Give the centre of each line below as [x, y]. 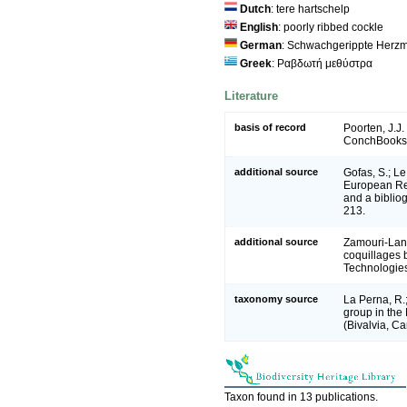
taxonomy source [276, 299]
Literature [251, 95]
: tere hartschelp [310, 9]
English [259, 27]
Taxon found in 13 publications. [301, 397]
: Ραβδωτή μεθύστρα [322, 63]
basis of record [270, 128]
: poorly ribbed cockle [331, 27]
